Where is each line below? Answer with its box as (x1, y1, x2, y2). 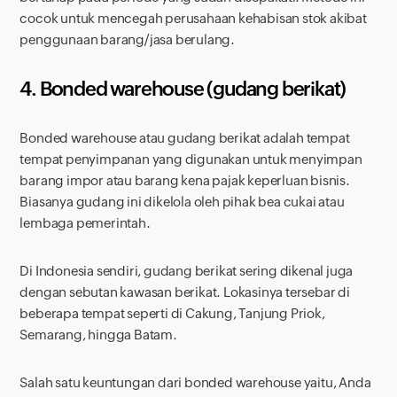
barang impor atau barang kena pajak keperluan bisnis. (19, 172, 350, 188)
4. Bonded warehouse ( (19, 77, 214, 100)
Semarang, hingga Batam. (19, 326, 177, 342)
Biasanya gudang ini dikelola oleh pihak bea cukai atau (19, 193, 345, 209)
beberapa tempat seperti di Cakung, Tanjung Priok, (19, 305, 325, 321)
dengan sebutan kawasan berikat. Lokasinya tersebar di (19, 284, 350, 300)
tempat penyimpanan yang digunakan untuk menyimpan (19, 151, 362, 167)
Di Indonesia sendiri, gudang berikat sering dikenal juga (19, 262, 354, 278)
